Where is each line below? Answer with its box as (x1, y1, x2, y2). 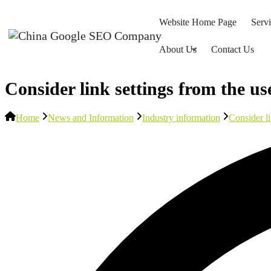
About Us (159, 44, 197, 54)
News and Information (48, 113, 134, 123)
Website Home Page (159, 17, 237, 27)
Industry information (142, 113, 221, 123)
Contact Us (211, 44, 254, 54)
